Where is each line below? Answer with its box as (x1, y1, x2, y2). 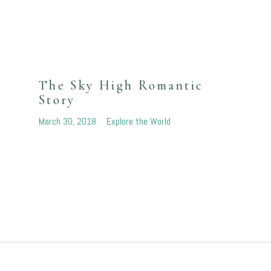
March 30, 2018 (39, 115, 99, 128)
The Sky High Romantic (39, 77, 204, 94)
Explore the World (106, 115, 171, 128)
